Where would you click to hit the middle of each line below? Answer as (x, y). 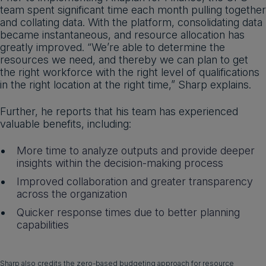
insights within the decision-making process (120, 163)
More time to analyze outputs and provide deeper (136, 151)
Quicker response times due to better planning (128, 213)
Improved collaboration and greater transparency (135, 182)
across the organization (72, 194)
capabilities (43, 225)
